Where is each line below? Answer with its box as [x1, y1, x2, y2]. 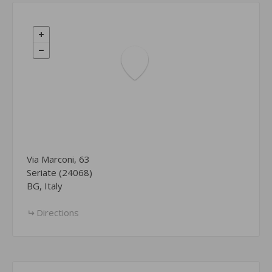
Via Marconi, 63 [27, 152, 90, 165]
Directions [36, 206, 80, 219]
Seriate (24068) [27, 166, 93, 178]
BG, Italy [27, 179, 63, 192]
